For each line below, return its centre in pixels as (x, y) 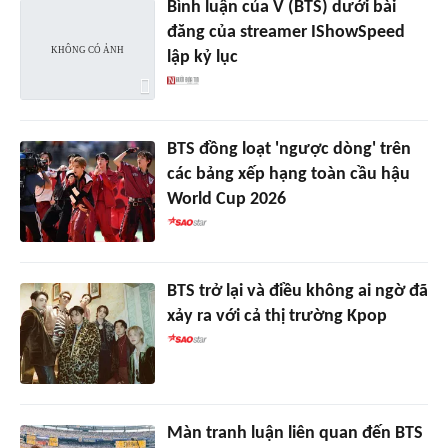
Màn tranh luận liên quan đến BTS (294, 433)
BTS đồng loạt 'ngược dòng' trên (288, 149)
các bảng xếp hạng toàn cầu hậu (288, 174)
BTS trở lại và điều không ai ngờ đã (297, 291)
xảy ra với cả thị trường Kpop (276, 316)
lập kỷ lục (202, 58)
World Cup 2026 (226, 199)
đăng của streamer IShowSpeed (285, 33)
